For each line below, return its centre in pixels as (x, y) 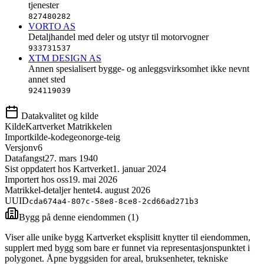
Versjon (19, 147)
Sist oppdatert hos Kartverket (59, 169)
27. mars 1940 (71, 158)
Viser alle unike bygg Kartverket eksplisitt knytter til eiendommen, (128, 237)
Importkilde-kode (37, 137)
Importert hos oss (37, 179)
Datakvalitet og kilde (59, 115)
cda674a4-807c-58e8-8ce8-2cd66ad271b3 (114, 201)
